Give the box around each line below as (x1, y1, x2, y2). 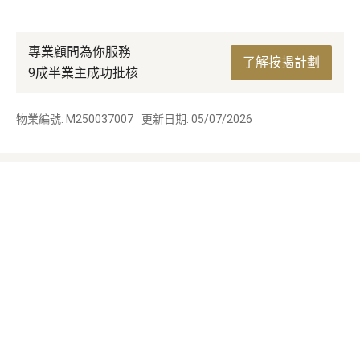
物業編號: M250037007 (16, 112, 133, 125)
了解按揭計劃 (243, 54, 320, 70)
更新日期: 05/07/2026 (141, 112, 252, 125)
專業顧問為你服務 (28, 43, 131, 59)
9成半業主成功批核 (28, 64, 138, 80)
